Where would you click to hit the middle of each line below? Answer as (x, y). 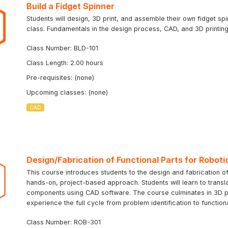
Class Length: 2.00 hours (65, 63)
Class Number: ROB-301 (64, 222)
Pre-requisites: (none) (60, 78)
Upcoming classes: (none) (67, 93)
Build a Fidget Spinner (70, 6)
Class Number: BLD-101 (62, 48)
